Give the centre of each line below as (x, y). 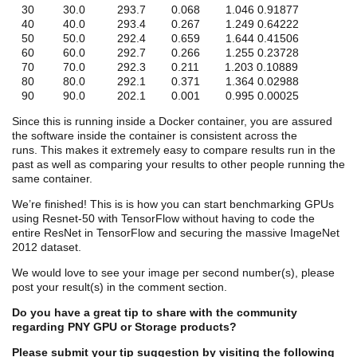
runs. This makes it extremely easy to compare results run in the (174, 150)
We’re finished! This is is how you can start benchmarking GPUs (173, 204)
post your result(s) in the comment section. (120, 287)
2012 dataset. (47, 247)
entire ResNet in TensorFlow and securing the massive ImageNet (176, 233)
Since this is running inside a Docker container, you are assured (172, 122)
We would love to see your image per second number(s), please (173, 273)
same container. (52, 179)
